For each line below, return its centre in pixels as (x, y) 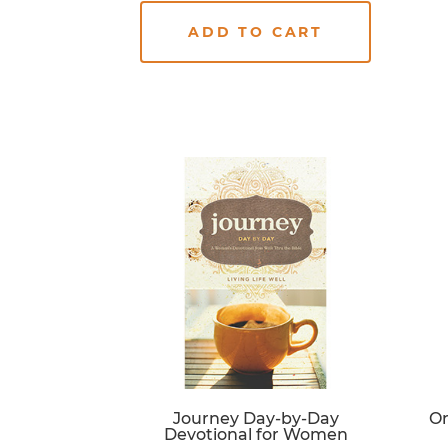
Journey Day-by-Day (255, 419)
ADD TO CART (256, 31)
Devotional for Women (255, 435)
